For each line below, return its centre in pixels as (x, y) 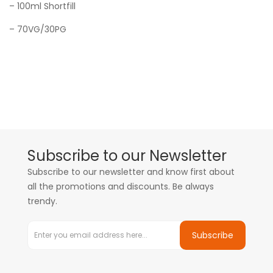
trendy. (42, 201)
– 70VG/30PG (38, 29)
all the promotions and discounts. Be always (121, 186)
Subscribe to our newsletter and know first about (131, 172)
